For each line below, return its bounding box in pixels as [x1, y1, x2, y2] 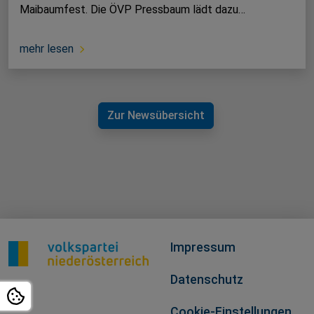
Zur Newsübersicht [107, 109, 205, 123]
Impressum [170, 240, 236, 255]
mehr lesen [20, 42, 74, 56]
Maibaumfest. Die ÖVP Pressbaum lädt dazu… [20, 3, 245, 17]
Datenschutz [170, 273, 244, 287]
